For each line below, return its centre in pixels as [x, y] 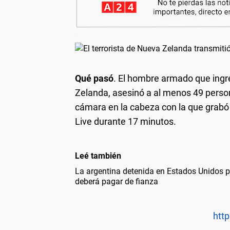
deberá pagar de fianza [117, 181]
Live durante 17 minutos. [126, 121]
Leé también [98, 156]
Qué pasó [94, 78]
